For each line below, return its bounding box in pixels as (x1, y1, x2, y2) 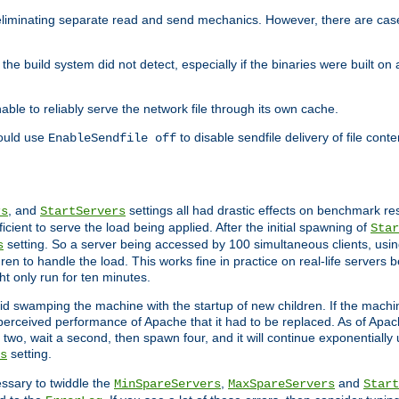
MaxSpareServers (228, 377, 335, 392)
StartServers (40, 204, 126, 219)
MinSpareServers (114, 377, 221, 392)
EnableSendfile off (48, 131, 176, 146)
